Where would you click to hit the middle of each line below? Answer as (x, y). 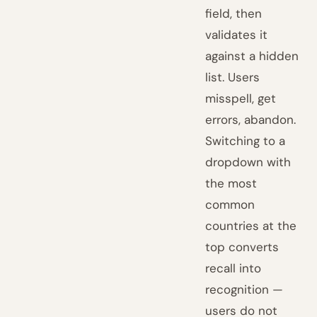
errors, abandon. (251, 120)
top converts (242, 247)
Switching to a (246, 141)
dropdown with (248, 162)
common (230, 204)
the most (231, 183)
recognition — (244, 289)
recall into (234, 268)
